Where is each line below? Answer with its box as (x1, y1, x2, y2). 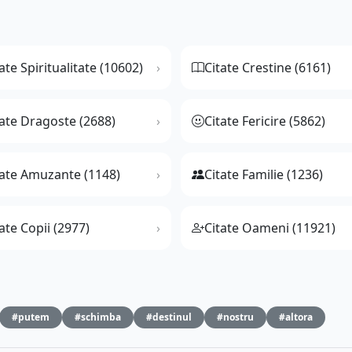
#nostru (217, 310, 254, 324)
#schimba (75, 310, 121, 324)
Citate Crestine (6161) (204, 59, 331, 77)
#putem (12, 310, 49, 324)
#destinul (146, 310, 192, 324)
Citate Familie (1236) (204, 166, 323, 184)
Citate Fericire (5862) (204, 112, 325, 130)
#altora (279, 310, 313, 324)
